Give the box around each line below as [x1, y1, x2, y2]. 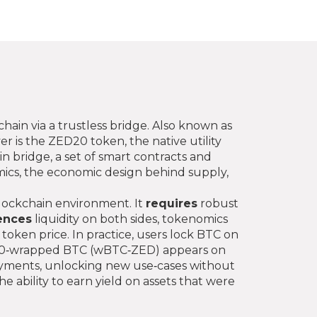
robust [197, 197, 238, 210]
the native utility [129, 134, 221, 148]
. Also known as [147, 119, 232, 132]
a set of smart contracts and [55, 150, 212, 163]
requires [146, 197, 197, 210]
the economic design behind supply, [24, 166, 229, 179]
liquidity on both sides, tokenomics [32, 212, 228, 226]
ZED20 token [48, 134, 125, 148]
